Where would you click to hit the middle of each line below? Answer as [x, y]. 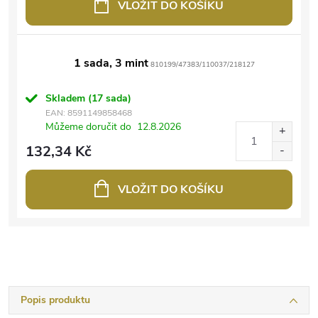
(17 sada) [110, 98]
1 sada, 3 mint [111, 63]
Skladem [67, 98]
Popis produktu [55, 300]
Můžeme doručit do [88, 126]
